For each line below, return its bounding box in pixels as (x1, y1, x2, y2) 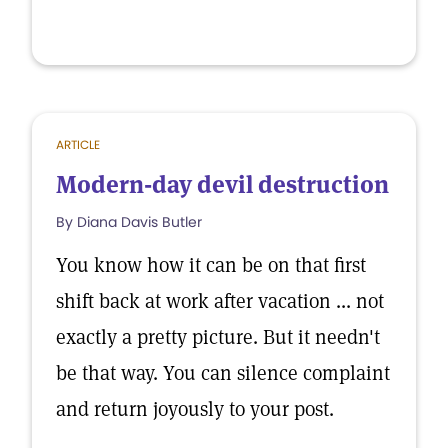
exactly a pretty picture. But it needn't (56, 324, 380, 350)
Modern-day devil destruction (56, 169, 389, 200)
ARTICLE (56, 136, 100, 153)
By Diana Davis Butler (56, 212, 202, 232)
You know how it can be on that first (56, 252, 366, 278)
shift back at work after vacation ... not (56, 288, 384, 314)
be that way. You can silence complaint (56, 360, 390, 386)
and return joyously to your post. (56, 396, 334, 422)
